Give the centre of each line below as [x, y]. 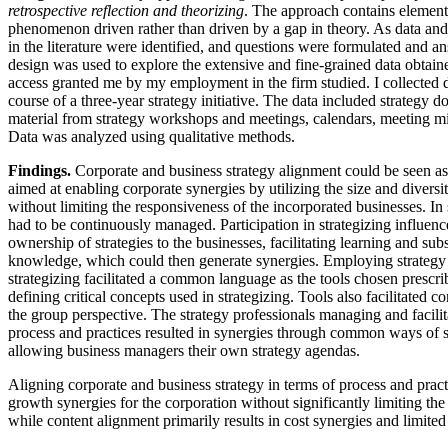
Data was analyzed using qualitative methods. [151, 136]
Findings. [39, 170]
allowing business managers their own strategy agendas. [184, 350]
